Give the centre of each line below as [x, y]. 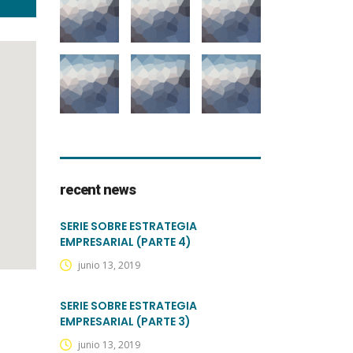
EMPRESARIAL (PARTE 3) [125, 321]
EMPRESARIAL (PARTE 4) [126, 242]
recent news [98, 190]
